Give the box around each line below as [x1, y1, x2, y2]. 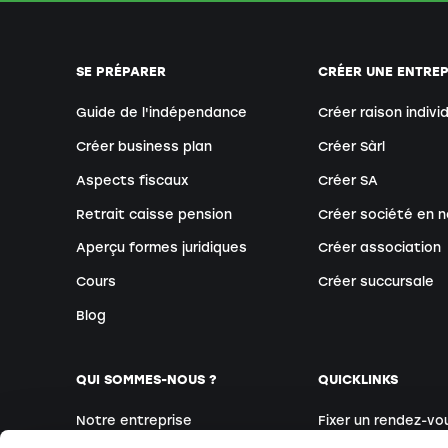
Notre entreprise [76, 413, 192, 429]
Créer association [318, 240, 442, 256]
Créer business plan [76, 138, 212, 154]
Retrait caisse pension [76, 206, 232, 222]
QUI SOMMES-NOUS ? [76, 371, 217, 387]
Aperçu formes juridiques [76, 240, 247, 256]
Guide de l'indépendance [76, 104, 247, 120]
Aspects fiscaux [76, 172, 189, 188]
